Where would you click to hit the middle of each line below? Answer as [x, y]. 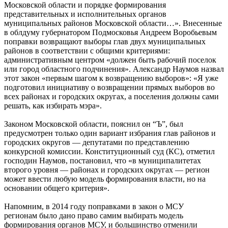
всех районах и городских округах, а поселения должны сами [111, 96]
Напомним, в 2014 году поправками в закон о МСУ [94, 206]
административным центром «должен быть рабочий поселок [110, 60]
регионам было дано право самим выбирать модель [94, 215]
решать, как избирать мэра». [53, 105]
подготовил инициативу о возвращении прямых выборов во [109, 87]
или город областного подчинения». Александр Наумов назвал [114, 69]
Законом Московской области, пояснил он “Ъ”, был [94, 124]
